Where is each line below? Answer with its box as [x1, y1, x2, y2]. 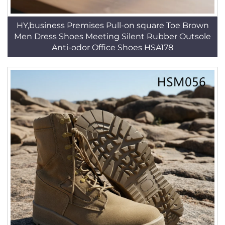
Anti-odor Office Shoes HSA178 [52, 43, 173, 52]
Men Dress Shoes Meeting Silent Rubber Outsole [14, 32, 211, 41]
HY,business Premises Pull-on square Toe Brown [16, 21, 209, 30]
